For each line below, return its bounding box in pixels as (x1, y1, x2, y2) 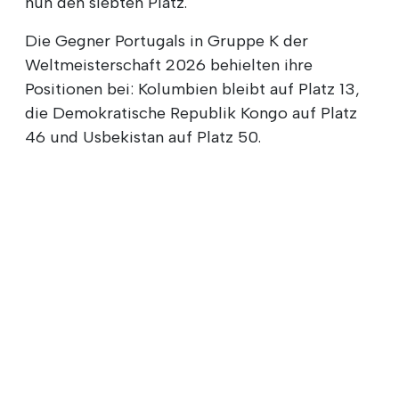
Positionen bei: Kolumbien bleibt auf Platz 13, (25, 78, 360, 99)
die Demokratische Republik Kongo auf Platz (25, 102, 357, 123)
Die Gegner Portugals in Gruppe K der (25, 30, 308, 51)
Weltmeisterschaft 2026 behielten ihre (25, 54, 313, 75)
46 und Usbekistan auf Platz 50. (25, 126, 261, 147)
